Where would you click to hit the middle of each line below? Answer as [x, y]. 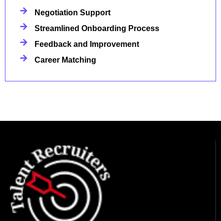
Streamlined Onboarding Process [97, 28]
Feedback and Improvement [87, 44]
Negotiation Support [73, 13]
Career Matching [65, 60]
